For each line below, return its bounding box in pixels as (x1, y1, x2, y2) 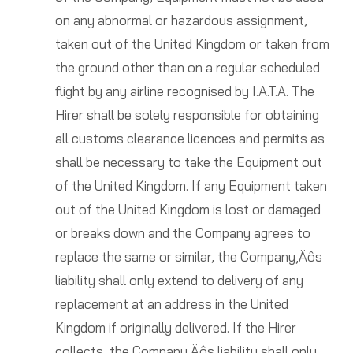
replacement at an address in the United (54, 295, 288, 313)
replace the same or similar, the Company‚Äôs (54, 248, 322, 266)
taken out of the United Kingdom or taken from (54, 35, 329, 53)
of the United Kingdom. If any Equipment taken (54, 177, 327, 195)
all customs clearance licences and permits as (54, 130, 325, 147)
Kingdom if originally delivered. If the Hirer (54, 319, 296, 336)
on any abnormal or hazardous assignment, (54, 12, 307, 29)
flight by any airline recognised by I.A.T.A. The (54, 83, 314, 100)
